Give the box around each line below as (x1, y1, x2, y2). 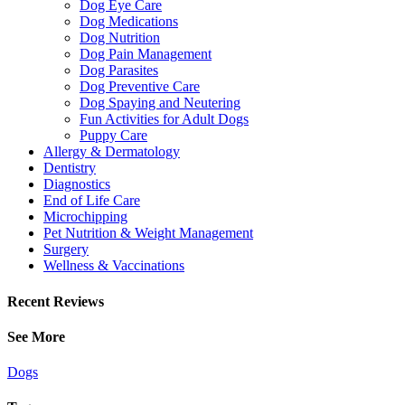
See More (7, 328, 65, 344)
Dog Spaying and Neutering (80, 95, 240, 111)
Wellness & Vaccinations (43, 258, 184, 274)
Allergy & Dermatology (43, 144, 180, 160)
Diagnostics (43, 176, 110, 193)
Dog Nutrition (80, 30, 160, 46)
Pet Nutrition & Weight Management (43, 225, 253, 241)
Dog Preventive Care (80, 79, 200, 95)
